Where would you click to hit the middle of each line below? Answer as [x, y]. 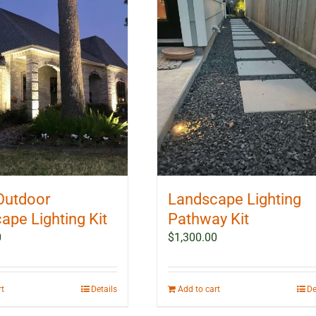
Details [104, 289]
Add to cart [199, 289]
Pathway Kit [209, 219]
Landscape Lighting [235, 199]
